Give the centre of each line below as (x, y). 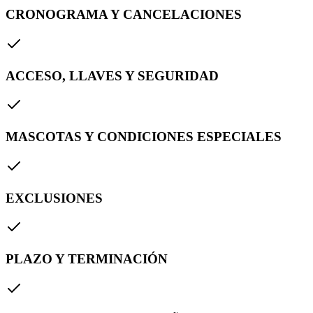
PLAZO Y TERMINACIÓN (87, 259)
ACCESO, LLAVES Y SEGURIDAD (112, 75)
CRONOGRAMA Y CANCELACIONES (124, 15)
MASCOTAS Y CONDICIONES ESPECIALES (144, 137)
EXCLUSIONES (54, 198)
